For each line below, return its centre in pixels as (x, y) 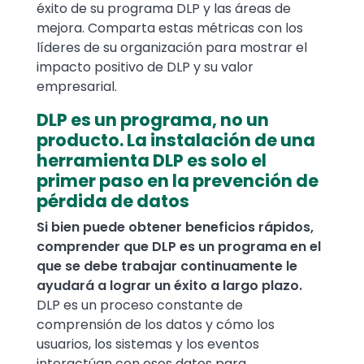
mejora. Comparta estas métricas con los (170, 28)
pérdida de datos (113, 201)
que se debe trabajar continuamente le (167, 266)
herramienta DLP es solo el (152, 161)
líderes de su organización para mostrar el (172, 48)
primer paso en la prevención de (178, 181)
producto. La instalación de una (176, 141)
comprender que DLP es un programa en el (179, 247)
